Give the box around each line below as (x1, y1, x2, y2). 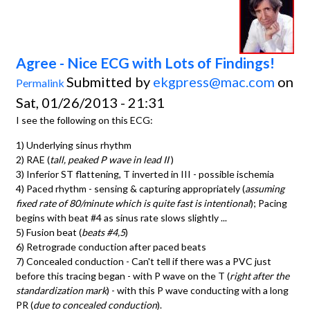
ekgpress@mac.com (153, 73, 275, 90)
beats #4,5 (82, 226, 125, 238)
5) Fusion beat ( (16, 226, 82, 238)
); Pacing (250, 197, 287, 209)
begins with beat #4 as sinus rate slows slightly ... (16, 211, 227, 224)
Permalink (16, 75, 64, 89)
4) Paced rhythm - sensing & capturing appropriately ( (16, 182, 245, 194)
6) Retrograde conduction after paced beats (16, 240, 206, 253)
